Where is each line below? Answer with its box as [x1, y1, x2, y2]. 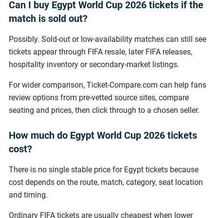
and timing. [9, 190, 48, 200]
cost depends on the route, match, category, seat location [9, 177, 203, 187]
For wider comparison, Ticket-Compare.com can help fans [9, 80, 206, 90]
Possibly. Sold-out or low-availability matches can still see [9, 34, 206, 44]
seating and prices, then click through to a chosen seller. [9, 105, 200, 115]
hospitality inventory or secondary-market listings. [9, 59, 179, 69]
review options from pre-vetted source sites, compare [9, 92, 189, 102]
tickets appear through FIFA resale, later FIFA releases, [9, 47, 192, 56]
